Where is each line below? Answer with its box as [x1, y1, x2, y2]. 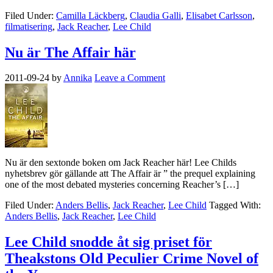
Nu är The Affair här [5, 44, 136, 60]
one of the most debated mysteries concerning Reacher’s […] [5, 179, 239, 190]
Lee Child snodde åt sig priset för [5, 234, 212, 250]
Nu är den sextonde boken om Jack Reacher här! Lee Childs [5, 157, 236, 168]
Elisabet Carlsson [186, 10, 252, 21]
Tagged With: [209, 200, 261, 211]
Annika [63, 73, 92, 83]
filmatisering [5, 21, 52, 32]
